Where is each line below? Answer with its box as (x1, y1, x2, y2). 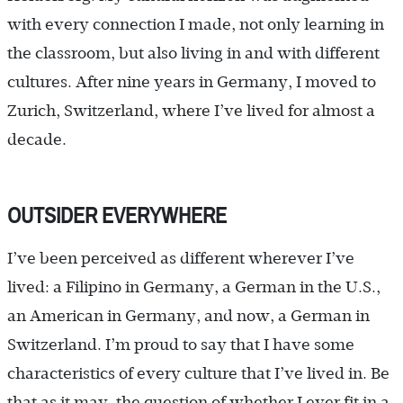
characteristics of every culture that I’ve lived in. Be (7, 364, 390, 383)
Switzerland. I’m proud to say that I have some (7, 336, 354, 354)
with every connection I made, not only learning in (7, 15, 384, 34)
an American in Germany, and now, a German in (7, 307, 370, 326)
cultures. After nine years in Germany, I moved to (7, 73, 376, 92)
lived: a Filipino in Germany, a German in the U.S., (7, 278, 381, 297)
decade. (7, 130, 67, 149)
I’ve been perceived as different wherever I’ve (7, 249, 354, 268)
